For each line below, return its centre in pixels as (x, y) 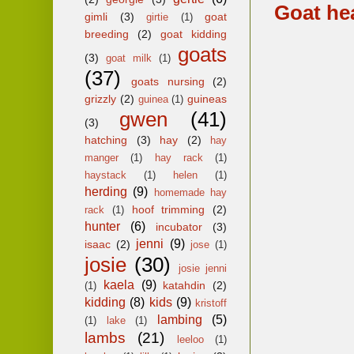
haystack (105, 175)
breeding (107, 34)
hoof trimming (168, 209)
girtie (157, 17)
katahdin (185, 285)
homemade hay (190, 192)
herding (106, 191)
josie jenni (203, 268)
